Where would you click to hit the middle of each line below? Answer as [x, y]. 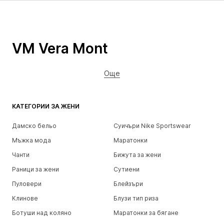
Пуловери [27, 184]
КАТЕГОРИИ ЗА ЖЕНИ [46, 106]
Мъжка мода [31, 140]
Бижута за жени [137, 155]
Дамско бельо [34, 126]
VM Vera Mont [60, 49]
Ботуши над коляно [42, 213]
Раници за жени [35, 169]
